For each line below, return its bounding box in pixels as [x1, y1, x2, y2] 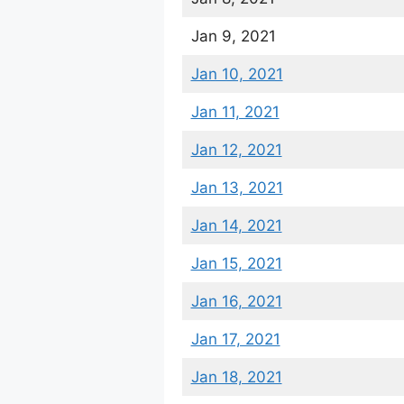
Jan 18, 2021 [190, 367, 282, 386]
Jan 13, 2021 [190, 178, 283, 197]
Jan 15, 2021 [190, 253, 282, 272]
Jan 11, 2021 [190, 102, 280, 121]
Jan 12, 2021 [190, 140, 282, 159]
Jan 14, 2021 [190, 216, 282, 234]
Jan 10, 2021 [190, 64, 283, 83]
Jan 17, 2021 [190, 329, 280, 348]
